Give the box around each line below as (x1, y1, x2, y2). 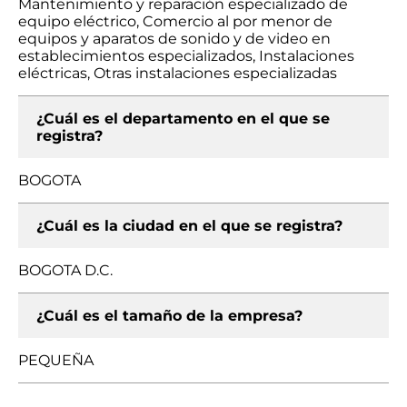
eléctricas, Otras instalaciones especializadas (18, 65, 337, 82)
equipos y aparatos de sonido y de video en (18, 30, 331, 47)
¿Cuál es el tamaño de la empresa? (36, 307, 303, 324)
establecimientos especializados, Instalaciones (18, 47, 354, 65)
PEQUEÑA (18, 352, 94, 369)
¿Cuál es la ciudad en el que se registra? (36, 217, 342, 234)
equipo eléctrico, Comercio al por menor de (18, 13, 333, 30)
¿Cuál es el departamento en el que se (36, 110, 330, 127)
